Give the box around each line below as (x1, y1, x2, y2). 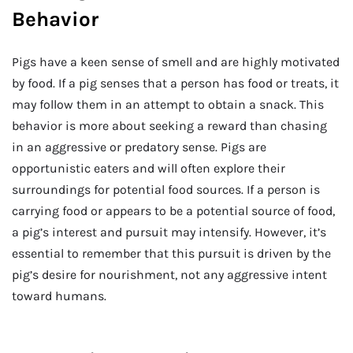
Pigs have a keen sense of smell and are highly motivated (12, 54, 340, 69)
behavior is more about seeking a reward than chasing (12, 117, 327, 133)
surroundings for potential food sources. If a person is (12, 181, 320, 197)
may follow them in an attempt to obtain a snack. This (12, 96, 324, 112)
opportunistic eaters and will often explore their (12, 160, 285, 176)
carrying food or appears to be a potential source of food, (12, 203, 335, 218)
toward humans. (12, 288, 106, 303)
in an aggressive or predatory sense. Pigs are (12, 139, 266, 154)
